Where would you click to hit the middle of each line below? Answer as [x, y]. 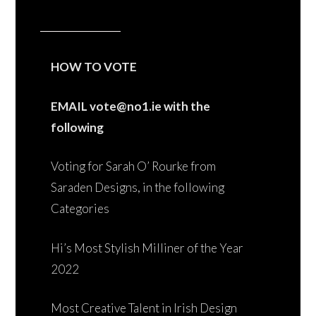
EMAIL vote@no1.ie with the [130, 106]
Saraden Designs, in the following [138, 187]
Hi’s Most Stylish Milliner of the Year [147, 248]
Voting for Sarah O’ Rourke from [133, 166]
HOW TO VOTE [94, 67]
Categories [80, 208]
